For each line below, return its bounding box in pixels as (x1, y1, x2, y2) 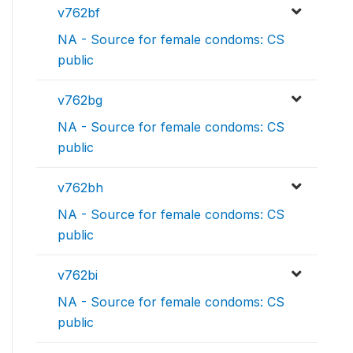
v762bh (58, 180, 103, 196)
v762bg (58, 92, 102, 109)
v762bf (58, 5, 100, 21)
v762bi (58, 267, 98, 284)
